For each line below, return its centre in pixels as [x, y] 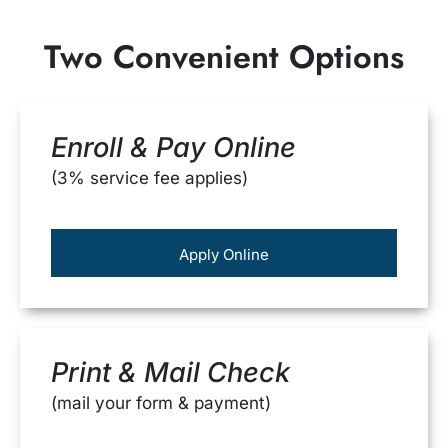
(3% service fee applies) [149, 178]
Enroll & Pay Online [173, 148]
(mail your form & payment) [161, 403]
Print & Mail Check [170, 373]
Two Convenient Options [224, 57]
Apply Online [224, 255]
